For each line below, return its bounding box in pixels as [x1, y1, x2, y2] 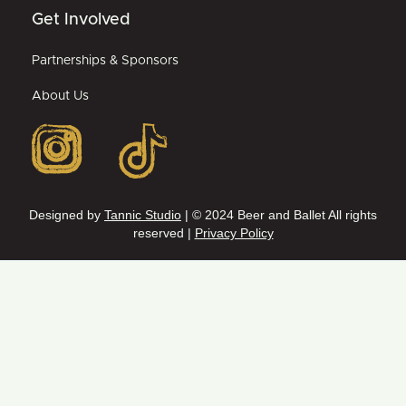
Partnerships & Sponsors [32, 53, 179, 67]
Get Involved [32, 11, 130, 28]
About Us [32, 89, 89, 102]
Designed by [29, 207, 104, 222]
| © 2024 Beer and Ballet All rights [181, 207, 377, 222]
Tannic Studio [104, 207, 181, 222]
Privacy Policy [194, 225, 274, 240]
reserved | [132, 225, 195, 240]
